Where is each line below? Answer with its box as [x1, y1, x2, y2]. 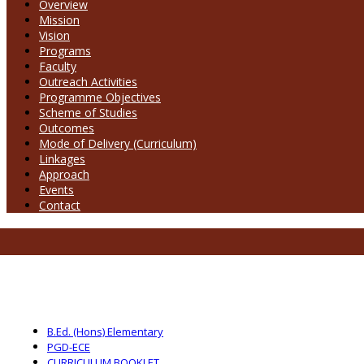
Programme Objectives [39, 89, 161, 105]
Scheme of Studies [39, 104, 137, 120]
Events [39, 181, 74, 197]
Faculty [39, 58, 76, 74]
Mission [39, 11, 80, 28]
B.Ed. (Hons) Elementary [47, 324, 163, 340]
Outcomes [39, 119, 94, 136]
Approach [39, 166, 89, 182]
